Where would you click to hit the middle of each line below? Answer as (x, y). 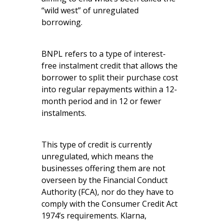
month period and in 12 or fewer (101, 101)
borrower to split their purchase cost (110, 77)
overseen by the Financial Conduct (105, 180)
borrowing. (62, 22)
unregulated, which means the (97, 156)
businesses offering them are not (103, 168)
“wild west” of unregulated (90, 10)
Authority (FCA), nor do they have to (108, 192)
